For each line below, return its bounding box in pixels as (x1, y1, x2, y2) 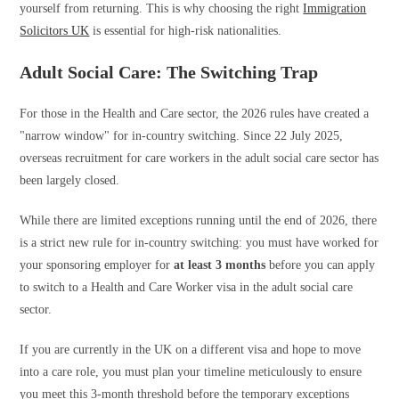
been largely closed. (20, 173, 120, 187)
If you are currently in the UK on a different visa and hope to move (20, 342, 362, 356)
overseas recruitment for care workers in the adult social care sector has (20, 151, 379, 165)
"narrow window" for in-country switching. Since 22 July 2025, (20, 128, 344, 142)
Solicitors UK (20, 23, 90, 37)
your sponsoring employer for (20, 257, 175, 272)
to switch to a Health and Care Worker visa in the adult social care (20, 280, 354, 294)
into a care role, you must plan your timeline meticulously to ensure (20, 364, 362, 379)
